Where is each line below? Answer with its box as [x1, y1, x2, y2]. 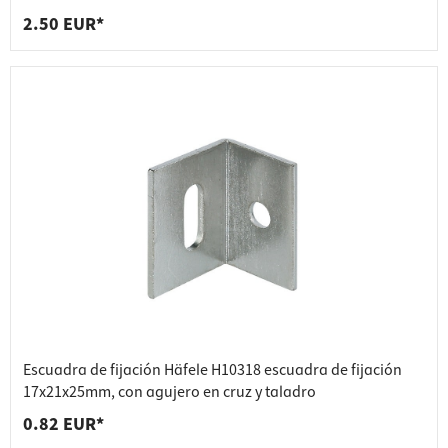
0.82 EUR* [23, 412, 104, 438]
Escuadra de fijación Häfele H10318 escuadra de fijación [23, 359, 402, 382]
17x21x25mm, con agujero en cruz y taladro [23, 381, 316, 404]
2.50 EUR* [23, 12, 104, 38]
